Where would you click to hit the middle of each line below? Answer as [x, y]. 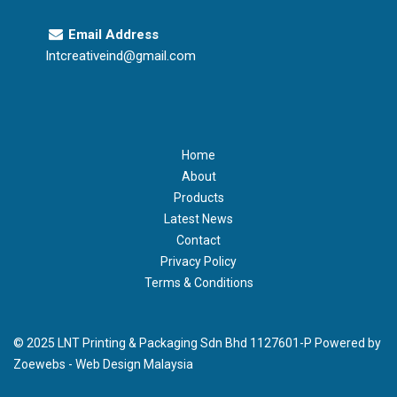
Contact [198, 240]
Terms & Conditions [198, 283]
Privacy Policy [198, 261]
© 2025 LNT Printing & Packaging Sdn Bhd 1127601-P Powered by [197, 343]
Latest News [198, 219]
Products [198, 198]
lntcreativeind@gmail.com [121, 56]
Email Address [113, 35]
